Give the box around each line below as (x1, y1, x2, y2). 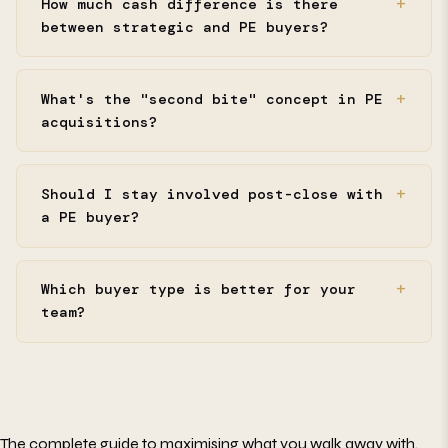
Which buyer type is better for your (41, 280, 356, 299)
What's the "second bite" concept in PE (41, 89, 383, 108)
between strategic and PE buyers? (41, 17, 329, 36)
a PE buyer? (41, 207, 140, 226)
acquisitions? (41, 112, 158, 131)
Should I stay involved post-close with (41, 184, 383, 203)
